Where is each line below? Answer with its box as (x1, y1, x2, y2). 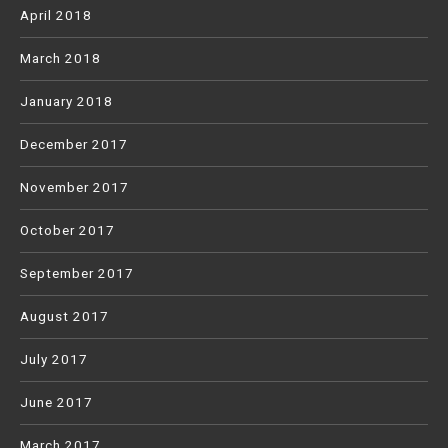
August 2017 (20, 309, 109, 325)
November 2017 (20, 180, 129, 196)
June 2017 (20, 395, 93, 411)
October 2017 (20, 223, 115, 239)
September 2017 (20, 266, 134, 282)
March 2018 (20, 51, 101, 67)
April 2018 (20, 8, 92, 24)
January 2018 (20, 94, 113, 110)
